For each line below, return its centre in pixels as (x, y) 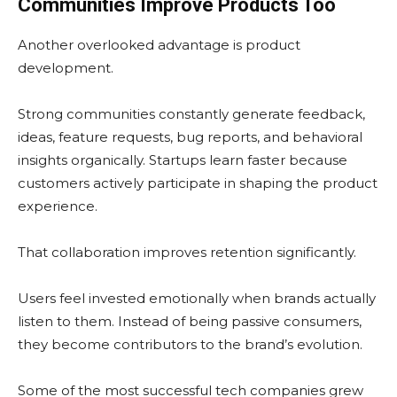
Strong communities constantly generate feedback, (191, 114)
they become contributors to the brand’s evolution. (190, 345)
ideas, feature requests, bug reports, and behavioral (190, 137)
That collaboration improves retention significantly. (187, 253)
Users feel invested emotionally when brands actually (197, 299)
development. (66, 68)
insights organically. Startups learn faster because (183, 160)
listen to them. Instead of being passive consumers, (190, 322)
